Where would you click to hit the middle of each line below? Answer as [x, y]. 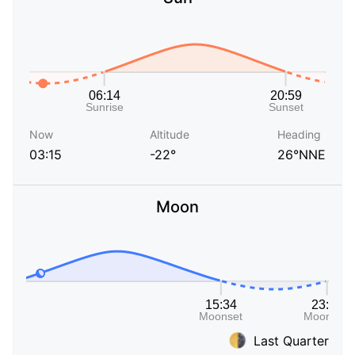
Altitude [170, 135]
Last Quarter [291, 340]
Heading [299, 135]
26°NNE [302, 155]
